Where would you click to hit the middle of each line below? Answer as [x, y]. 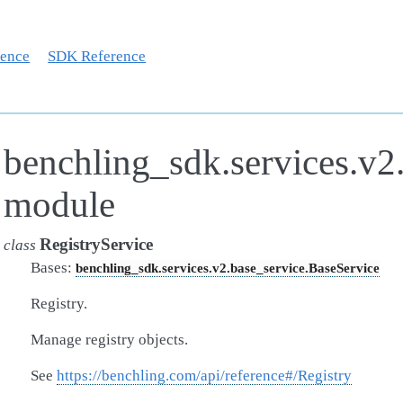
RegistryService [96, 244]
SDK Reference [97, 56]
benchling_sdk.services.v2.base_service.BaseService [228, 268]
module [59, 205]
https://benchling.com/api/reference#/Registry [204, 376]
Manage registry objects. [109, 340]
